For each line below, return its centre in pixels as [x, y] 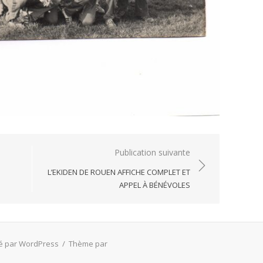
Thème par [88, 244]
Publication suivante [152, 153]
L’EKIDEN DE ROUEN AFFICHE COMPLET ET [119, 172]
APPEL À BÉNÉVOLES [155, 185]
